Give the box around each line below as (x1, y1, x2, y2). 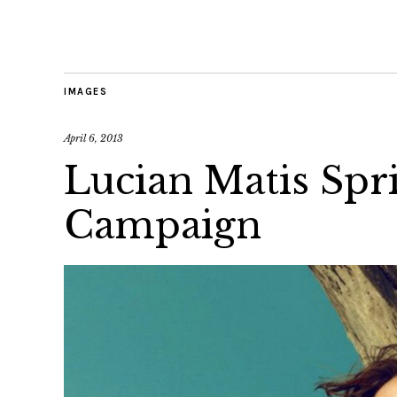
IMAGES (64, 85, 107, 97)
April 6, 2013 (64, 131, 123, 144)
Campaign (64, 201, 261, 248)
